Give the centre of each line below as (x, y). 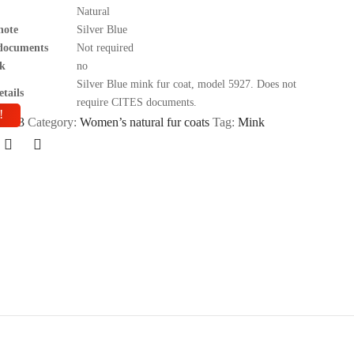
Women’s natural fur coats (144, 122)
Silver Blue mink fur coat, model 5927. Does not (186, 84)
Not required (105, 47)
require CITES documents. (136, 102)
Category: (53, 122)
